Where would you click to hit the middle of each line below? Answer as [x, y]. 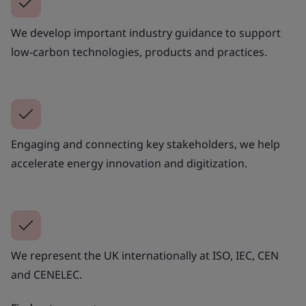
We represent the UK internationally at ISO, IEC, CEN [145, 255]
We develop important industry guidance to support [146, 33]
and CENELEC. [46, 275]
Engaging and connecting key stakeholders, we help [145, 144]
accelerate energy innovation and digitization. [129, 163]
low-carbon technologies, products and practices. [139, 52]
